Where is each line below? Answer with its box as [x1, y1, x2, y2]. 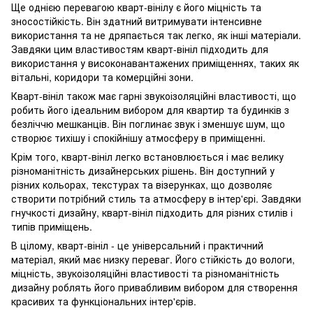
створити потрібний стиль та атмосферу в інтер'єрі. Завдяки [11, 191, 301, 205]
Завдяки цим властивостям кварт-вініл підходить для [11, 42, 268, 56]
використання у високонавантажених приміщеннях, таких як [11, 56, 299, 70]
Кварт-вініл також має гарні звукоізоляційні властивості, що [11, 89, 296, 103]
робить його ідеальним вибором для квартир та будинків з [11, 103, 289, 117]
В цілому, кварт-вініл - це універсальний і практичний [11, 238, 263, 252]
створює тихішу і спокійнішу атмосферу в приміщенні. [11, 131, 265, 145]
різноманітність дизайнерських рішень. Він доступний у [11, 163, 275, 177]
